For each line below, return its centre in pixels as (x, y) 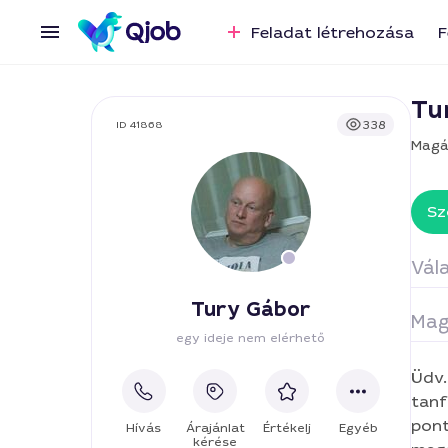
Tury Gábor (250, 309)
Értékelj (286, 428)
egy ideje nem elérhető (251, 338)
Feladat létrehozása (330, 32)
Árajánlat (215, 428)
